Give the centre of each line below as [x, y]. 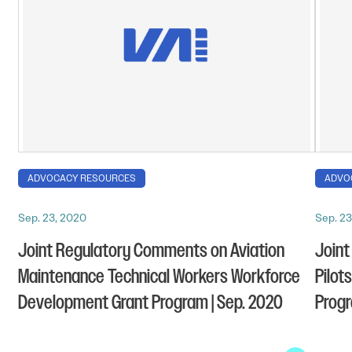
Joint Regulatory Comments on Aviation [151, 251]
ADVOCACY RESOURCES [82, 178]
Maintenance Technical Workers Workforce [159, 277]
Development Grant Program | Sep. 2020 [150, 302]
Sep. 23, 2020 [52, 217]
